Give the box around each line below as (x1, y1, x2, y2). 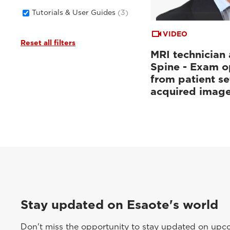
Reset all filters (21, 38, 75, 47)
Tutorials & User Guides (32, 8, 118, 16)
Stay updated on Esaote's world (21, 197, 218, 212)
